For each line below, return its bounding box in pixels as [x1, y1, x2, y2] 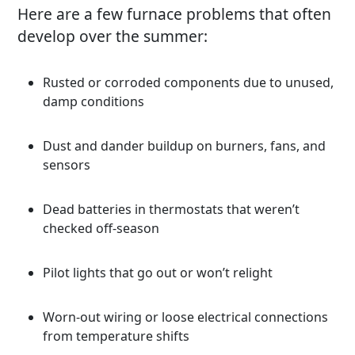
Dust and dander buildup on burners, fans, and [43, 136, 326, 155]
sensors [43, 155, 91, 174]
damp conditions [43, 92, 145, 110]
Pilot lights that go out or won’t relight [43, 263, 273, 281]
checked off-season [43, 219, 160, 237]
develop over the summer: [17, 25, 208, 47]
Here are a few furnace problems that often [17, 2, 332, 25]
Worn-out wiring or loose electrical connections [43, 307, 329, 326]
